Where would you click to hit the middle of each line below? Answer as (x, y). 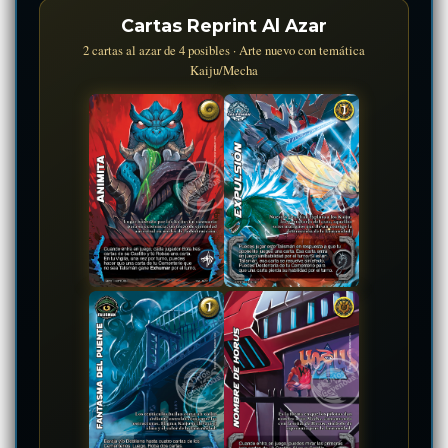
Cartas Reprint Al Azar (224, 25)
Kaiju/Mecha (224, 69)
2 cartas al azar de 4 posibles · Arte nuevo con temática (224, 49)
